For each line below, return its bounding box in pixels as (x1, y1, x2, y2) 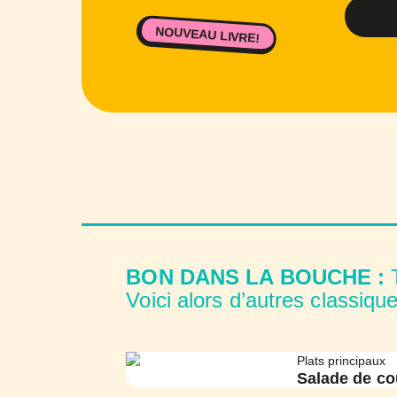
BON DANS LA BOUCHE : (126, 264, 385, 289)
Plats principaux (296, 353, 385, 368)
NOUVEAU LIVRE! (154, 23, 261, 45)
